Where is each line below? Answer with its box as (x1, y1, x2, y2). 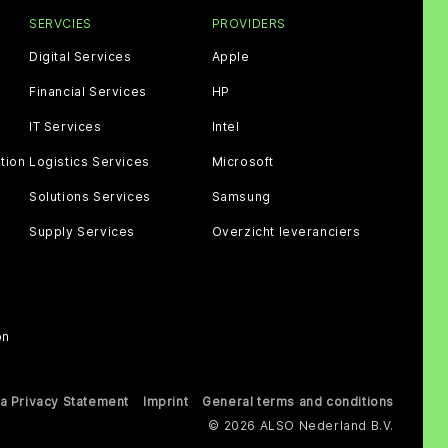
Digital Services (29, 48, 132, 64)
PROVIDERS (211, 15, 286, 31)
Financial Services (29, 83, 147, 99)
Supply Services (29, 223, 135, 239)
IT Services (29, 118, 102, 134)
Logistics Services (29, 153, 150, 169)
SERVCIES (29, 15, 92, 31)
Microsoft (211, 153, 274, 169)
